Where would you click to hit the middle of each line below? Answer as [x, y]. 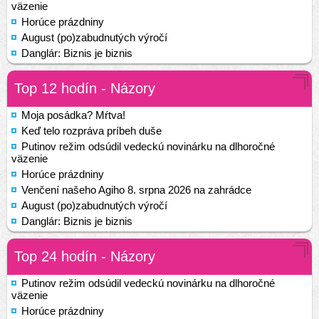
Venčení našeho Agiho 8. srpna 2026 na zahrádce [136, 190]
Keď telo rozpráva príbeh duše [91, 131]
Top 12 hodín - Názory [85, 88]
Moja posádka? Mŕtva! [73, 115]
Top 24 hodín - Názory [85, 256]
